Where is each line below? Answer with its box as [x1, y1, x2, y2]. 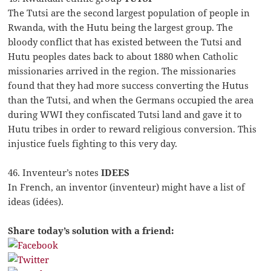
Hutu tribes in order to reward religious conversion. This [8, 123, 257, 135]
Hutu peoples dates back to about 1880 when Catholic [8, 50, 238, 63]
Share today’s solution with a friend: [8, 224, 175, 237]
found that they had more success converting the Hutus [8, 79, 249, 92]
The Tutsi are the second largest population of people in [8, 7, 250, 19]
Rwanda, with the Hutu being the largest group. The [8, 21, 233, 34]
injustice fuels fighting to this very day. [8, 137, 178, 150]
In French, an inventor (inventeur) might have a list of [8, 181, 246, 194]
